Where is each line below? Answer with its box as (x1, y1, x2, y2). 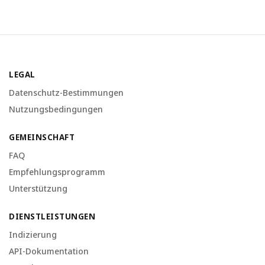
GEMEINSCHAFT (9, 132, 75, 143)
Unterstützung (9, 183, 67, 194)
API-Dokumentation (9, 245, 89, 257)
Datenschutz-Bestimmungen (9, 87, 124, 98)
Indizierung (9, 229, 57, 240)
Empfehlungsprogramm (9, 166, 105, 177)
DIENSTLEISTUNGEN (9, 211, 95, 222)
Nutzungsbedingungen (9, 104, 103, 115)
